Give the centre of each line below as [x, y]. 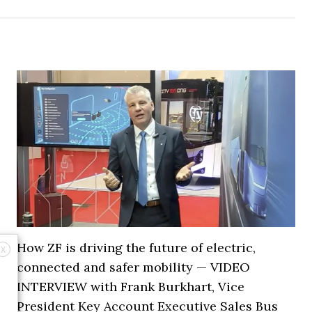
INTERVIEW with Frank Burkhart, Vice [131, 287]
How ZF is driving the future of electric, [136, 248]
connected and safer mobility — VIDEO [133, 267]
